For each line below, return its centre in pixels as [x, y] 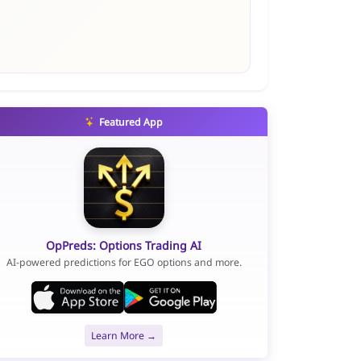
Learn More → [124, 335]
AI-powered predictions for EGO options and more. [124, 263]
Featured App [130, 122]
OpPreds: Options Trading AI [124, 245]
